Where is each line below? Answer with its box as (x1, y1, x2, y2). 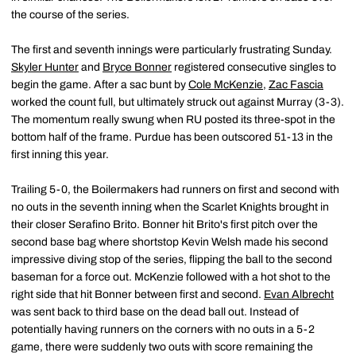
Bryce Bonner (103, 60, 172, 73)
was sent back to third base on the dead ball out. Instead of (11, 305, 299, 318)
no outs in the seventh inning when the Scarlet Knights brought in (11, 200, 329, 213)
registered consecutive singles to (172, 60, 336, 73)
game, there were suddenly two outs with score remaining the (11, 340, 313, 353)
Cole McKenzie (188, 78, 263, 91)
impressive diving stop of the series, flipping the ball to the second (11, 253, 332, 265)
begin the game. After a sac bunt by (11, 78, 188, 91)
